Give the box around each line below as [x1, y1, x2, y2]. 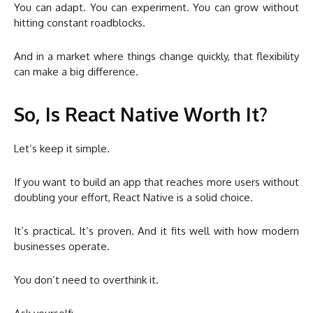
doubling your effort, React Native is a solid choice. [14, 191, 253, 205]
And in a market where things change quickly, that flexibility [14, 50, 299, 64]
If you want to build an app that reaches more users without [14, 175, 299, 189]
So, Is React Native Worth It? [14, 102, 268, 126]
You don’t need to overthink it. [14, 273, 159, 287]
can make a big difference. [14, 65, 138, 79]
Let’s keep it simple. [14, 142, 110, 156]
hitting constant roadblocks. [14, 16, 145, 30]
